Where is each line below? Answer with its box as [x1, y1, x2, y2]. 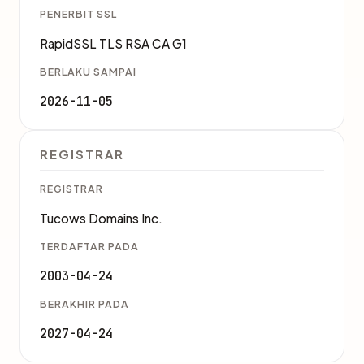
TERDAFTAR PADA [40, 240, 139, 253]
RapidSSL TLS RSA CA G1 [40, 36, 187, 51]
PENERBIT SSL [40, 7, 117, 20]
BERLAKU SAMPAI [40, 65, 136, 78]
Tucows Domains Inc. [40, 210, 162, 226]
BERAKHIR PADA [40, 297, 129, 310]
